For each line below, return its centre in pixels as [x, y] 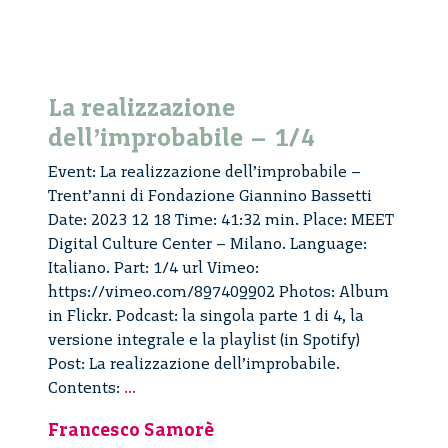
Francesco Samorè [131, 429]
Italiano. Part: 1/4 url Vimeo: [153, 267]
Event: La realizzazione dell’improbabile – [204, 171]
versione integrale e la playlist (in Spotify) [204, 339]
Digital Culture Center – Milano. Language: [207, 243]
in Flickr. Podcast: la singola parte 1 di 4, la [206, 315]
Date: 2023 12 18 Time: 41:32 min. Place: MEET [221, 219]
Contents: [86, 387]
